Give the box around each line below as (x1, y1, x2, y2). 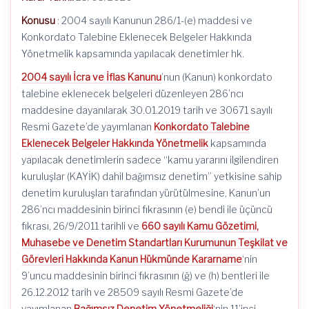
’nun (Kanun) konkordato (161, 71, 272, 83)
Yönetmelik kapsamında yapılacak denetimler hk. (21, 48, 244, 59)
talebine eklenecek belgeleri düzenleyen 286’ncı (21, 88, 243, 99)
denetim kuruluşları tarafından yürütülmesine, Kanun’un (21, 187, 270, 199)
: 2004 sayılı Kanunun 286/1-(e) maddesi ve (55, 14, 252, 26)
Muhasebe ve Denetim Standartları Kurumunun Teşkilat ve (21, 237, 288, 248)
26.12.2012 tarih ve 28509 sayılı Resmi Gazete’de (21, 286, 243, 298)
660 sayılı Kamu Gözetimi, (141, 220, 259, 232)
